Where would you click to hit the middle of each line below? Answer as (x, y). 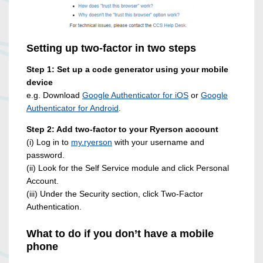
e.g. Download (54, 95)
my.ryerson (92, 142)
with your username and (158, 142)
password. (45, 155)
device (40, 82)
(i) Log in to (49, 142)
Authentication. (54, 207)
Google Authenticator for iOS (135, 95)
